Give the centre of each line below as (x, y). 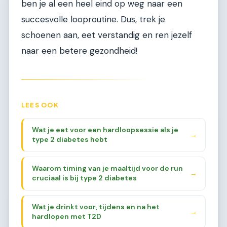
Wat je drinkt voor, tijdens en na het (96, 207)
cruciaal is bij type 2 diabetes (84, 178)
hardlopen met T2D (66, 217)
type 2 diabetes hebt (69, 140)
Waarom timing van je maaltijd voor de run (107, 168)
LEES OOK (40, 105)
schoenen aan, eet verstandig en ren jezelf (107, 35)
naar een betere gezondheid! (79, 51)
